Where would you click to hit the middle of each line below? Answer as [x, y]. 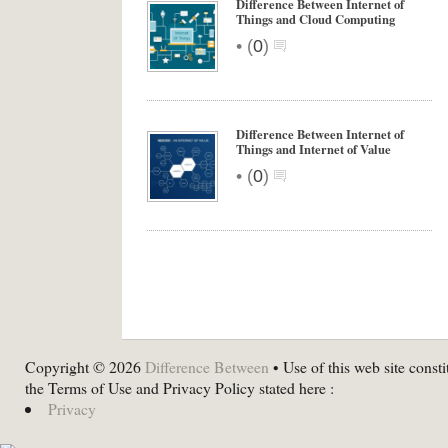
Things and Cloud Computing [315, 19]
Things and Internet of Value [313, 149]
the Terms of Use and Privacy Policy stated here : [179, 387]
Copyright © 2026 [85, 366]
